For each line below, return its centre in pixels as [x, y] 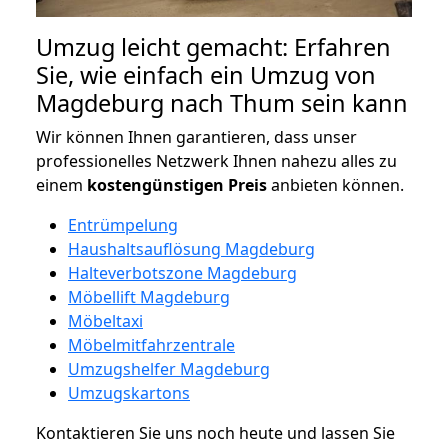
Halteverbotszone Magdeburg [182, 272]
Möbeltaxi [105, 320]
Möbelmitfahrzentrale [151, 344]
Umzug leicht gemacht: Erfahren [213, 46]
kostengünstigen [155, 184]
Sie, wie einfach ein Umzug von [206, 74]
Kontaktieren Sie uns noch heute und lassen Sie [215, 432]
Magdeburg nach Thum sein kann [222, 102]
